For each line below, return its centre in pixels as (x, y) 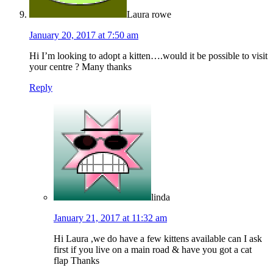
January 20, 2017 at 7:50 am (84, 35)
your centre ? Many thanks (80, 67)
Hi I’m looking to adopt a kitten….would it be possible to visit (148, 56)
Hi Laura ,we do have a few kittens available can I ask (158, 239)
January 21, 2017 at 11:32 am (110, 218)
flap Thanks (76, 261)
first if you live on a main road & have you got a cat (153, 250)
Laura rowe (149, 15)
